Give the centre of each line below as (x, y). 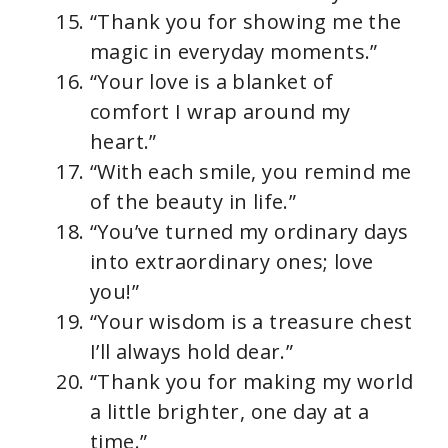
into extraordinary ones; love (232, 262)
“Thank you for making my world (251, 382)
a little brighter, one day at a (230, 412)
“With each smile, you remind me (251, 172)
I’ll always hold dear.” (192, 352)
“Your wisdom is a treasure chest (251, 322)
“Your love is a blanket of (212, 82)
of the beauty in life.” (193, 202)
